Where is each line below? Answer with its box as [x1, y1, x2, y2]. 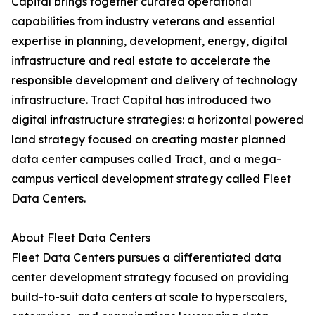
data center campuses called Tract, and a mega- [11, 151, 281, 166]
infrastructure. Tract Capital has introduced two [11, 92, 271, 107]
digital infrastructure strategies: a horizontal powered [11, 112, 304, 127]
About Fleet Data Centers [11, 230, 150, 245]
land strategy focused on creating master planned [11, 131, 286, 146]
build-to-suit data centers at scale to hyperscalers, [11, 289, 287, 304]
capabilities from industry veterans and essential [11, 13, 275, 28]
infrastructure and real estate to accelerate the [11, 53, 271, 67]
